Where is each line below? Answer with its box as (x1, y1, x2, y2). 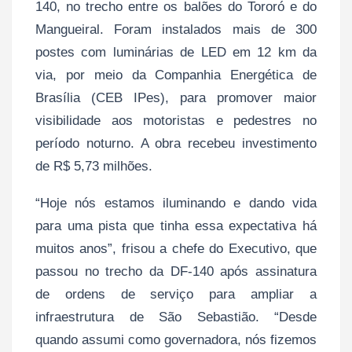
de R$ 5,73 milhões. (35, 158, 152, 174)
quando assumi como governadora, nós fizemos (35, 332, 317, 347)
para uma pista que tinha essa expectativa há (35, 218, 317, 233)
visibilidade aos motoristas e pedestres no (35, 112, 317, 128)
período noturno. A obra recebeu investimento (35, 135, 317, 151)
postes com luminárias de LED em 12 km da (35, 44, 317, 60)
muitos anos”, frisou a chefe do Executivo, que (35, 240, 317, 256)
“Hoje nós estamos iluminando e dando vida (35, 195, 317, 211)
